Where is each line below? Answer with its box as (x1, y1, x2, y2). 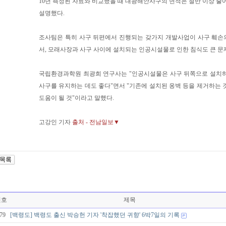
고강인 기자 (39, 119, 71, 126)
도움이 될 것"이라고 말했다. (39, 94, 114, 101)
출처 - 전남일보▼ (71, 119, 120, 126)
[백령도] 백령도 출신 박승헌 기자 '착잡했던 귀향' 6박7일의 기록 (10, 211, 180, 218)
